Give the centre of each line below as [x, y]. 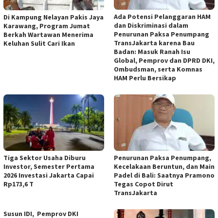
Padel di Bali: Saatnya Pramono [164, 175]
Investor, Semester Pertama [49, 166]
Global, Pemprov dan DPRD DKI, [164, 60]
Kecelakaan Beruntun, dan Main [164, 166]
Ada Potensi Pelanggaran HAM [162, 16]
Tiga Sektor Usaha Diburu [45, 157]
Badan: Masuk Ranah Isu [152, 51]
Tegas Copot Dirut [144, 184]
